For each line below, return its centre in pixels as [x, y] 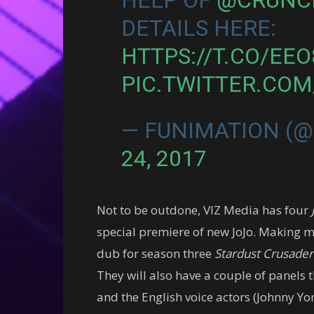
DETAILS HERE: [198, 28]
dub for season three [156, 253]
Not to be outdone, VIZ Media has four [204, 210]
